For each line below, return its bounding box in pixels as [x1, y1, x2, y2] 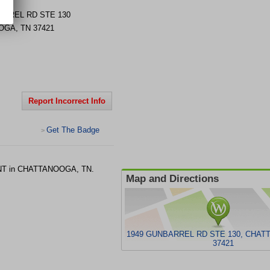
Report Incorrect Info [28, 96, 105, 105]
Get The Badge [46, 125, 99, 134]
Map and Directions [126, 173, 219, 184]
